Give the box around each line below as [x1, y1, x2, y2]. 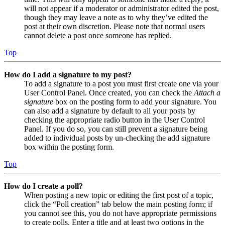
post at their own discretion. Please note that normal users [24, 22, 205, 31]
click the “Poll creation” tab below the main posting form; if [24, 199, 212, 208]
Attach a [194, 88, 220, 97]
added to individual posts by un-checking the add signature [24, 133, 210, 142]
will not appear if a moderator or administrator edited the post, [24, 4, 219, 13]
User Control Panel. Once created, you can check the [24, 88, 194, 97]
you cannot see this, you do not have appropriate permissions [24, 208, 216, 217]
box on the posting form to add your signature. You [53, 97, 216, 106]
